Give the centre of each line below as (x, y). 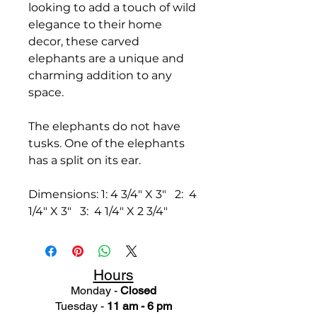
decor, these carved (84, 42)
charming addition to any (100, 76)
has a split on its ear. (85, 161)
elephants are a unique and (106, 59)
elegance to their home (95, 25)
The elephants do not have (104, 127)
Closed (138, 291)
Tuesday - (81, 306)
